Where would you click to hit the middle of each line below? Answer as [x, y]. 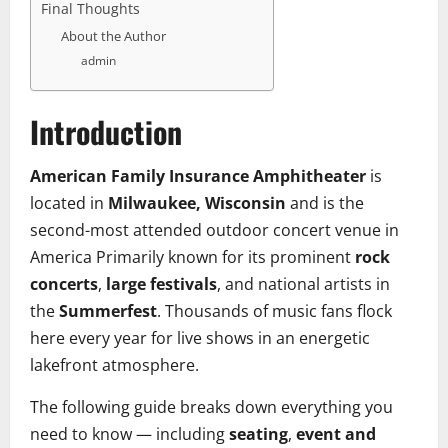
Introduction [106, 132]
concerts [64, 284]
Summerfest [108, 311]
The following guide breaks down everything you [211, 407]
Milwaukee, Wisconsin [197, 203]
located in [69, 203]
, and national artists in [303, 284]
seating [258, 434]
